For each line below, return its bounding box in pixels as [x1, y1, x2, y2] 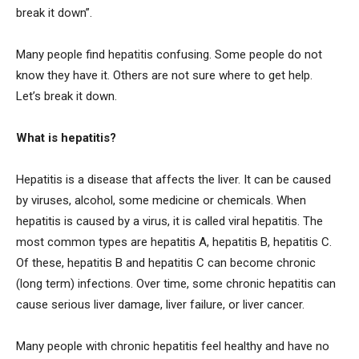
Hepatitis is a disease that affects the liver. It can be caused [16, 171, 331, 187]
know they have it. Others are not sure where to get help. [16, 67, 313, 83]
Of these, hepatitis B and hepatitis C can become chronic [16, 255, 316, 270]
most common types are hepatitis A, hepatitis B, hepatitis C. [16, 234, 332, 249]
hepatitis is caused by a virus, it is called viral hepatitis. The [16, 213, 323, 228]
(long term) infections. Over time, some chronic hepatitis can [16, 276, 336, 291]
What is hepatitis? [16, 130, 116, 145]
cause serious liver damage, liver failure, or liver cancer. [16, 296, 305, 312]
